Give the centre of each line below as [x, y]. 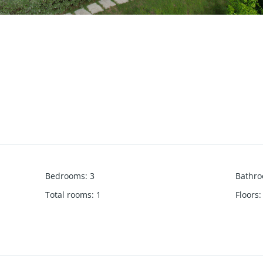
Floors [247, 194]
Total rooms [69, 194]
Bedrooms [65, 176]
